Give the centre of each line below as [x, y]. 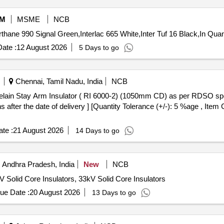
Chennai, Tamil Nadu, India [58, 81]
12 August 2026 [41, 47]
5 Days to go [99, 47]
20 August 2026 [54, 192]
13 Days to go [114, 192]
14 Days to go [97, 130]
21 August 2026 [38, 130]
